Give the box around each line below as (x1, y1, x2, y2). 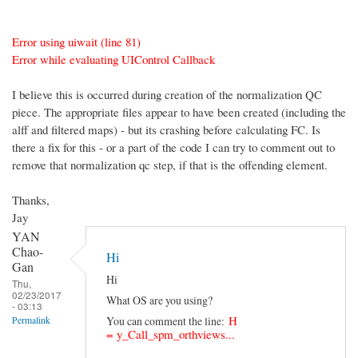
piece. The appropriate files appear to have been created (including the (12, 103, 346, 120)
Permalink (12, 313, 50, 326)
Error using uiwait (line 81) (12, 33, 141, 50)
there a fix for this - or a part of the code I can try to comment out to (12, 138, 335, 155)
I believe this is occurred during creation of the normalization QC (12, 86, 322, 102)
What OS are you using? (106, 292, 213, 308)
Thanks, (12, 191, 50, 208)
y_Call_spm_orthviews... (117, 326, 235, 343)
